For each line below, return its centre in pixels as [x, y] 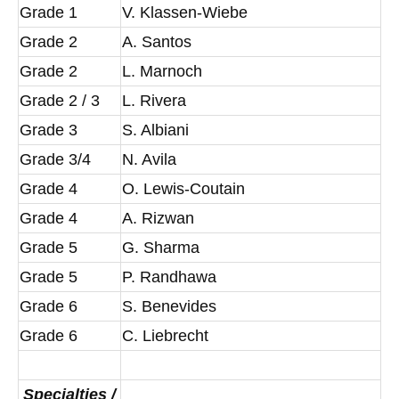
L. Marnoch [162, 71]
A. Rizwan [158, 218]
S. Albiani [155, 130]
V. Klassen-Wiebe [185, 12]
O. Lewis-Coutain [183, 189]
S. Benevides [169, 306]
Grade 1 [49, 12]
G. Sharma [161, 248]
